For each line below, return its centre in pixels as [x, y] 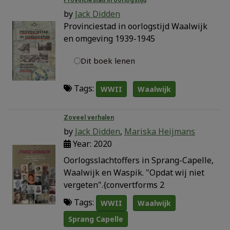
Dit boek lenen [108, 60]
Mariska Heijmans [160, 131]
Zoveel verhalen [89, 117]
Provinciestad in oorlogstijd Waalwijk [136, 26]
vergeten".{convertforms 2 [114, 185]
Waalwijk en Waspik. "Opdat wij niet [134, 172]
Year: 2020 [91, 143]
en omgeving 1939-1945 [109, 38]
